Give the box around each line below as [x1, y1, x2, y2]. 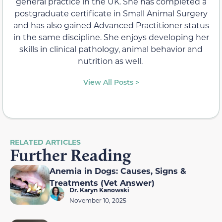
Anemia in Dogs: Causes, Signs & [50, 165, 186, 176]
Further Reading [10, 144, 131, 166]
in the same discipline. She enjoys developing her [13, 31, 209, 42]
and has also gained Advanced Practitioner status [13, 19, 209, 30]
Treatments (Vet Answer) [50, 177, 155, 188]
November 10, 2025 [69, 196, 126, 204]
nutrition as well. [77, 55, 145, 66]
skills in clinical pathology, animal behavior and [19, 43, 203, 54]
